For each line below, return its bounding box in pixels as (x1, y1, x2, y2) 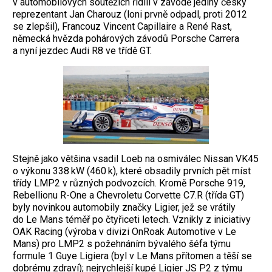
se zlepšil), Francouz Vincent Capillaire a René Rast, (13, 20, 232, 32)
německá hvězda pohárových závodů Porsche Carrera (13, 32, 239, 44)
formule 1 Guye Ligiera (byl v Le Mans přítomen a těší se (13, 250, 252, 262)
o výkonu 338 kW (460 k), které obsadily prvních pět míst (13, 165, 251, 177)
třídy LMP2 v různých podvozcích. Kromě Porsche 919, (13, 177, 245, 189)
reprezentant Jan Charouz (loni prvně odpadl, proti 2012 (13, 8, 247, 20)
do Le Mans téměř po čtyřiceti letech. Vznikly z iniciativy (13, 213, 251, 225)
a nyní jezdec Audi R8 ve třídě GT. (13, 44, 152, 56)
